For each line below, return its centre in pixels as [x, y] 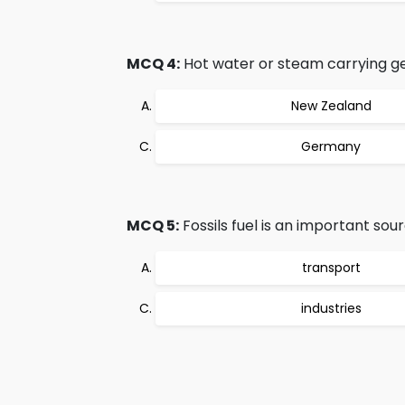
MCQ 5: [153, 226]
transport [331, 268]
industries [331, 308]
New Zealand [331, 106]
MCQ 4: [153, 64]
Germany [331, 146]
